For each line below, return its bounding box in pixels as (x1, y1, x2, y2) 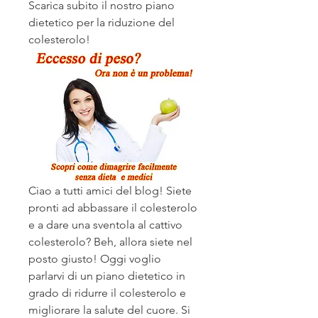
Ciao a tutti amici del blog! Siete (28, 184, 192, 198)
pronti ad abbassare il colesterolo (28, 201, 197, 215)
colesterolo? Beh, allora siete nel (28, 235, 192, 249)
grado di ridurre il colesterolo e (28, 286, 186, 300)
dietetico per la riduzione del (28, 16, 175, 29)
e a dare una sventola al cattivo (28, 218, 182, 232)
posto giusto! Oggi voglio (28, 252, 161, 266)
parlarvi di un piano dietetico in (28, 269, 185, 283)
